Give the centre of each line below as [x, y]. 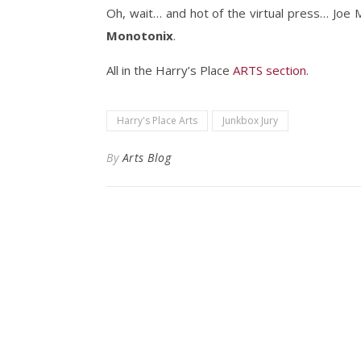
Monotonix [140, 35]
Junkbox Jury [250, 120]
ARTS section [270, 70]
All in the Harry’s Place [170, 70]
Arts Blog [146, 158]
